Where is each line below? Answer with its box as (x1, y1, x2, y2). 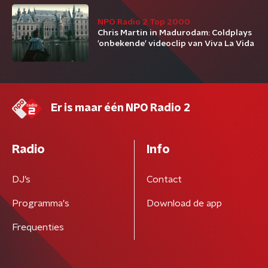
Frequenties (12, 223, 64, 232)
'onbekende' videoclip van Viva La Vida (98, 39, 254, 48)
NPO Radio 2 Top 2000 (98, 18, 190, 26)
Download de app (146, 199, 222, 208)
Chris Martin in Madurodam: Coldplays (98, 29, 252, 37)
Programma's (12, 199, 69, 208)
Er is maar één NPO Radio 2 (51, 103, 190, 114)
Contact (146, 175, 182, 184)
